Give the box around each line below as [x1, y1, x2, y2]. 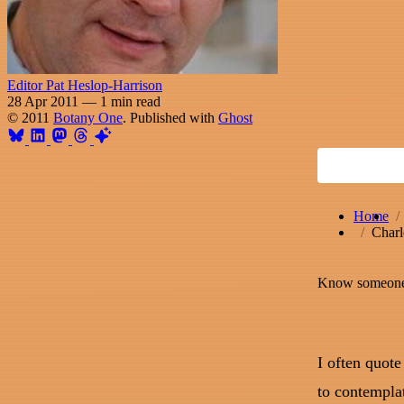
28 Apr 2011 [7, 93, 78, 109]
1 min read [100, 93, 161, 109]
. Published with [123, 109, 218, 125]
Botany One [53, 109, 123, 125]
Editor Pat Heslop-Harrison [7, 77, 162, 93]
